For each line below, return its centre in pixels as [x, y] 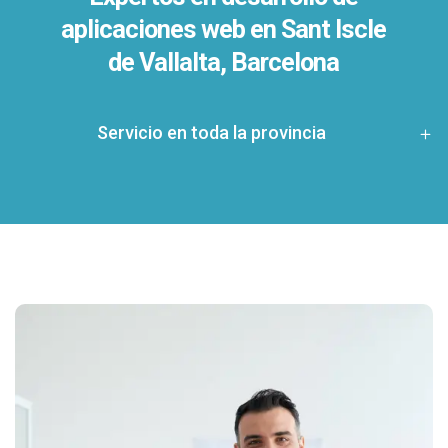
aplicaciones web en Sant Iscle [224, 30]
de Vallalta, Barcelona [224, 63]
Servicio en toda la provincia [211, 133]
